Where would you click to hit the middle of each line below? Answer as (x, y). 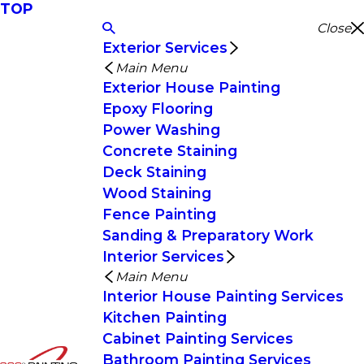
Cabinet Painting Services (198, 338)
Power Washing (162, 130)
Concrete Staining (170, 151)
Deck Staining (155, 172)
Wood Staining (157, 193)
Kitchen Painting (165, 317)
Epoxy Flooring (158, 108)
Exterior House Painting (192, 87)
